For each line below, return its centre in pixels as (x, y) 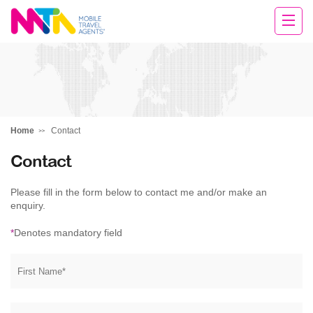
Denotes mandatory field (68, 233)
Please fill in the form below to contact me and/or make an (139, 192)
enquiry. (28, 205)
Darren (44, 49)
